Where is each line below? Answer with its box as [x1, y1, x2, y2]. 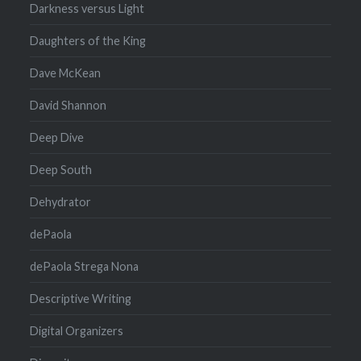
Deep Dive [30, 130, 85, 144]
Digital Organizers [30, 323, 124, 338]
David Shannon [30, 98, 107, 112]
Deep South [30, 162, 93, 176]
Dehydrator [30, 194, 92, 209]
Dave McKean [30, 65, 102, 80]
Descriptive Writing [30, 291, 132, 305]
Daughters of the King [30, 33, 147, 48]
